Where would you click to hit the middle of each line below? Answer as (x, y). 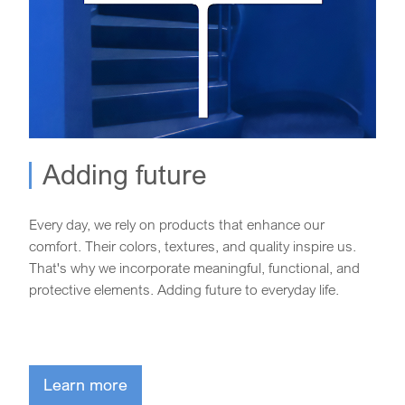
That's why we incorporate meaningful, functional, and (194, 267)
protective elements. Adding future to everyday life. (184, 289)
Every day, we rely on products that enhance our (177, 224)
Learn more (85, 384)
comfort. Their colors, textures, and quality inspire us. (193, 245)
